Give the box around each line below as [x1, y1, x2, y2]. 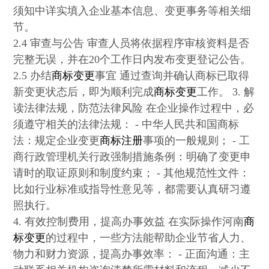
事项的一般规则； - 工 [143, 134, 250, 147]
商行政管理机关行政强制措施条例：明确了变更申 [13, 151, 252, 163]
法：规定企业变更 [13, 134, 100, 147]
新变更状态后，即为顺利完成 [13, 86, 154, 98]
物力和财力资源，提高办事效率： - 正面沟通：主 [13, 248, 250, 261]
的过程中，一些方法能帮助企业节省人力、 [46, 232, 252, 244]
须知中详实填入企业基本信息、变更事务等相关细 [13, 5, 252, 17]
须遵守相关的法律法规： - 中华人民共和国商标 [13, 118, 240, 131]
